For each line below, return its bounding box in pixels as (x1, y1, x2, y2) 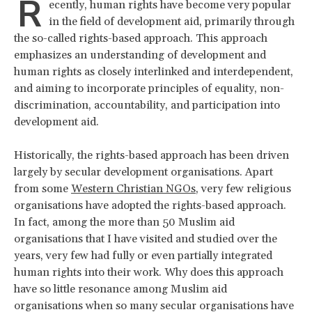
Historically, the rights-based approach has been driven (14, 148, 289, 162)
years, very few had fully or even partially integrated (14, 248, 272, 263)
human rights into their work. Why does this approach (14, 265, 283, 279)
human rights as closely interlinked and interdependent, (14, 64, 293, 79)
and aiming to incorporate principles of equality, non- (14, 81, 284, 95)
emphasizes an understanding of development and (14, 47, 266, 62)
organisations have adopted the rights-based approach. (14, 198, 286, 212)
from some (14, 181, 71, 196)
